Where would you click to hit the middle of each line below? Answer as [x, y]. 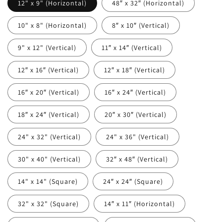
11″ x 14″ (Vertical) [132, 48]
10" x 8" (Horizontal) [52, 25]
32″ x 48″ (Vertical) [137, 159]
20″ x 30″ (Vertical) [135, 114]
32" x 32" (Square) [48, 204]
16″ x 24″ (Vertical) [135, 92]
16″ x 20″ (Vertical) [49, 92]
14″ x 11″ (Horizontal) [139, 204]
